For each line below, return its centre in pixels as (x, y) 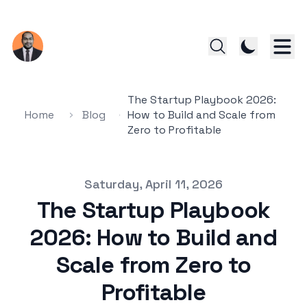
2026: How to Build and (153, 237)
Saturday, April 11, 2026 (153, 184)
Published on (64, 183)
